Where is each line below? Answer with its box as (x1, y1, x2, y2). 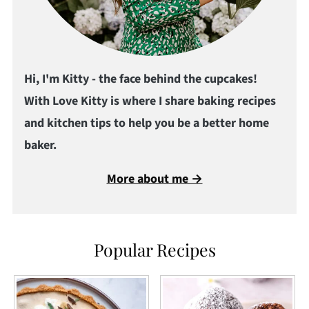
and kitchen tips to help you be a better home (23, 114, 269, 132)
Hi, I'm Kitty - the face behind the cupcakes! (23, 70, 257, 88)
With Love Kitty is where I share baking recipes (23, 92, 276, 110)
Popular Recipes (93, 238, 216, 261)
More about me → (106, 170, 203, 188)
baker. (23, 137, 57, 154)
